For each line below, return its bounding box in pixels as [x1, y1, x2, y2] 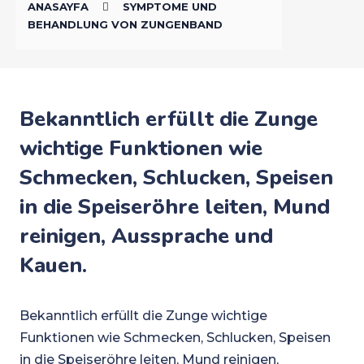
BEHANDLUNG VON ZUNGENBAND [28, 17, 223, 31]
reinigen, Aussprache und [19, 222, 273, 250]
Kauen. [19, 251, 87, 279]
